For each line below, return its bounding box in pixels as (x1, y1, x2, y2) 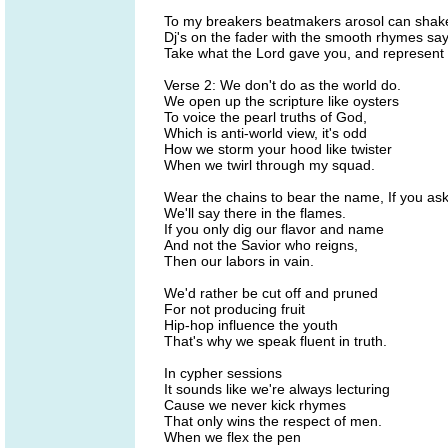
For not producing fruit (164, 301, 305, 317)
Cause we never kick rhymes (164, 397, 346, 413)
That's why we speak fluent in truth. (164, 333, 387, 349)
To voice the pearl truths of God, (164, 109, 367, 125)
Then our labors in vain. (164, 253, 314, 269)
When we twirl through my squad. (164, 157, 375, 173)
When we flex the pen (164, 429, 301, 445)
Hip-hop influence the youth (164, 317, 338, 333)
